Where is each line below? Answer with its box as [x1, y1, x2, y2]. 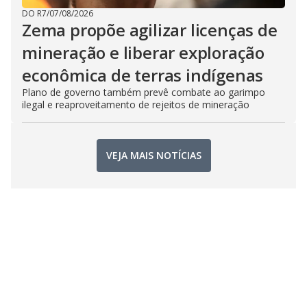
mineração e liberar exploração [22, 40, 265, 64]
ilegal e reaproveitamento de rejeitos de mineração [22, 97, 249, 111]
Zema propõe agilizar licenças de [22, 18, 278, 41]
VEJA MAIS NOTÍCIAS [106, 149, 201, 162]
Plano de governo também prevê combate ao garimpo [22, 85, 265, 99]
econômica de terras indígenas [22, 63, 264, 86]
